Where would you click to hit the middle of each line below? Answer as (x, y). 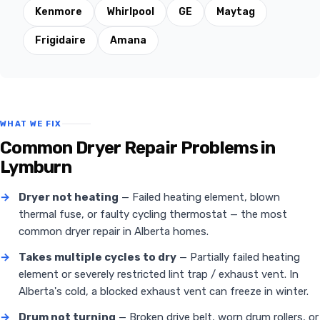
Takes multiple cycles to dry (97, 257)
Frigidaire (60, 41)
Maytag (236, 12)
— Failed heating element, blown (199, 197)
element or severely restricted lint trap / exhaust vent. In (159, 275)
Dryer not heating (69, 197)
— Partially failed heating (238, 257)
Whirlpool (130, 12)
